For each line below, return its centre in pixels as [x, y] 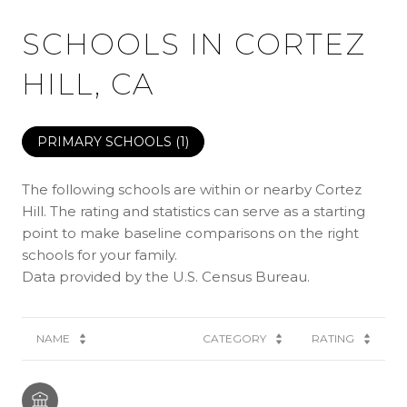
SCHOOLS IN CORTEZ [194, 44]
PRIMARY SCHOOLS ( [109, 141]
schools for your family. [99, 254]
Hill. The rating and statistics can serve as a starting [194, 211]
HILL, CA [88, 84]
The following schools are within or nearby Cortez [192, 189]
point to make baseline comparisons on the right [190, 233]
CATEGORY [234, 338]
